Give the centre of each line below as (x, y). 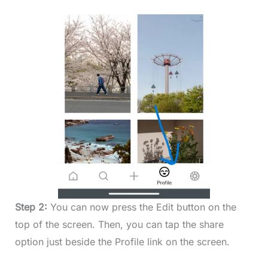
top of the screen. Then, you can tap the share (119, 225)
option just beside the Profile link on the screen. (122, 242)
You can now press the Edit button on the (143, 207)
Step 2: (32, 207)
